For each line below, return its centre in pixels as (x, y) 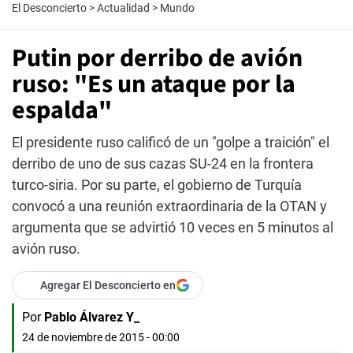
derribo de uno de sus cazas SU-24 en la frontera (163, 163)
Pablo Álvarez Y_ (92, 317)
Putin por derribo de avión (157, 58)
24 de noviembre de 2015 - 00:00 (101, 337)
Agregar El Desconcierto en (108, 285)
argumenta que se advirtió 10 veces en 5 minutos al (173, 227)
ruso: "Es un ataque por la (154, 84)
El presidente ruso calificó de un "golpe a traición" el (171, 142)
